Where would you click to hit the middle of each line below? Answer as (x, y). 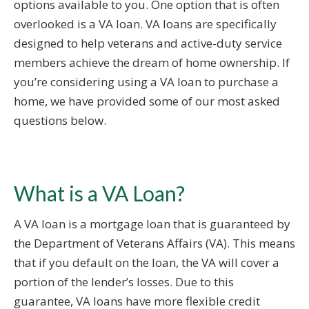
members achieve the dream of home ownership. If (152, 62)
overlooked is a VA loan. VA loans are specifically (145, 23)
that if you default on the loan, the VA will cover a (147, 262)
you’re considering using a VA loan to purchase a (146, 81)
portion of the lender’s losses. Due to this (124, 281)
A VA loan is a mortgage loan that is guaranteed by (152, 223)
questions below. (60, 120)
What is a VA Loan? (99, 193)
